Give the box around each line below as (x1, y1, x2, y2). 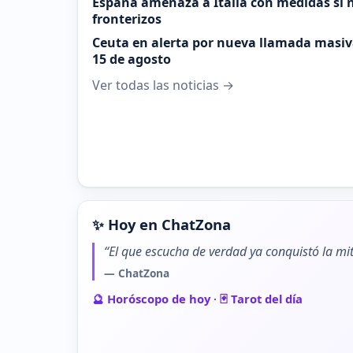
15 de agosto (92, 50, 171, 69)
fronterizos (92, 10, 162, 28)
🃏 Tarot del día (220, 291, 303, 307)
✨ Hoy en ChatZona (92, 214, 231, 235)
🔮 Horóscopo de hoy (92, 291, 210, 307)
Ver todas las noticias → (92, 76, 234, 95)
